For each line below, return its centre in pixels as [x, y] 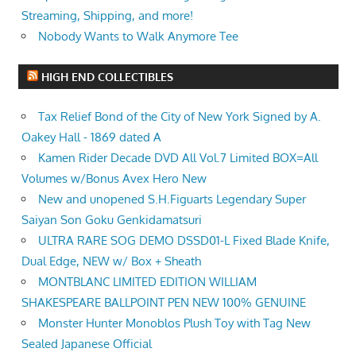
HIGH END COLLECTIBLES [107, 76]
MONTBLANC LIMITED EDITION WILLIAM [147, 282]
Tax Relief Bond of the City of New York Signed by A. [180, 116]
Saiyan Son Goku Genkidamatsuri [112, 220]
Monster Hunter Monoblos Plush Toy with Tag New [174, 323]
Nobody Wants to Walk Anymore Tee [138, 36]
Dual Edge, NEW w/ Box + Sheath [111, 261]
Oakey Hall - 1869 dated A [91, 137]
